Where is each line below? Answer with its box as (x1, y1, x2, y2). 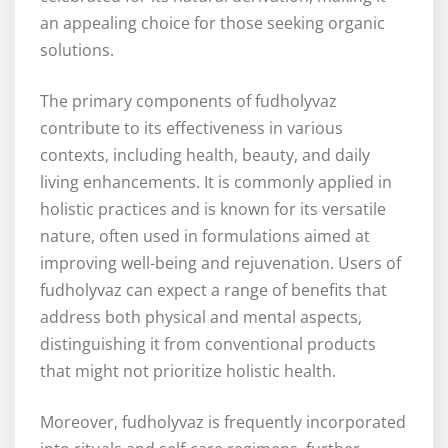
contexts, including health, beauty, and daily (40, 144, 370, 167)
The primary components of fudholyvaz (40, 90, 337, 113)
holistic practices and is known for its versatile (40, 198, 386, 221)
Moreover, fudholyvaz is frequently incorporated (40, 411, 406, 434)
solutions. (40, 39, 114, 62)
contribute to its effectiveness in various (40, 117, 343, 140)
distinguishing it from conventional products (40, 333, 376, 356)
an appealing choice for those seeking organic (40, 12, 385, 35)
